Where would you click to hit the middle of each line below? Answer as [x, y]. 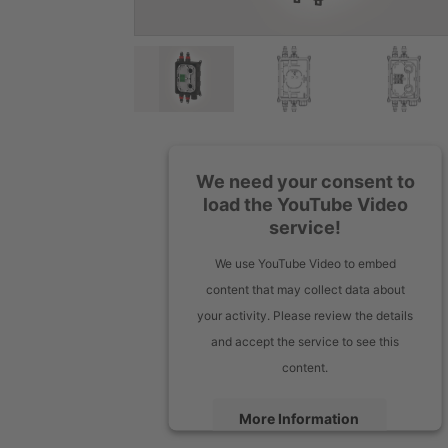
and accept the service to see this [305, 341]
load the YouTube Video [305, 204]
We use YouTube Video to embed [305, 263]
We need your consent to [305, 181]
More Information [299, 418]
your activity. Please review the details [305, 315]
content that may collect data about [305, 289]
